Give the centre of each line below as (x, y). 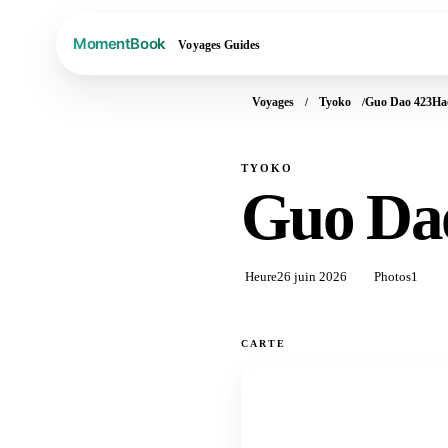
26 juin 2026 (311, 276)
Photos (392, 276)
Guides (242, 44)
